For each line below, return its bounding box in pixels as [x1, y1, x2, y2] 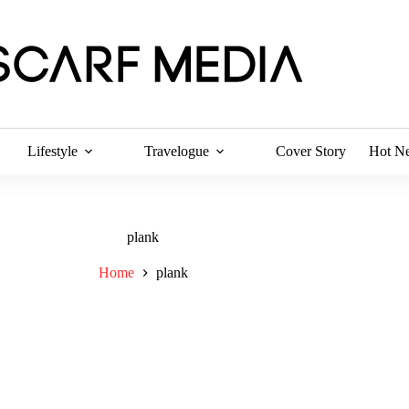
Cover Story [276, 143, 347, 159]
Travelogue [144, 143, 210, 159]
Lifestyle [27, 143, 79, 159]
